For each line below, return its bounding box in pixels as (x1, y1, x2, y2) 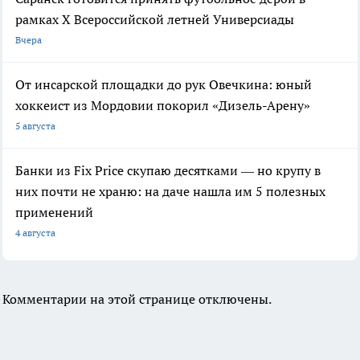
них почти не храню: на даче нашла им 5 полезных (15, 183, 325, 200)
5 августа (15, 120, 55, 133)
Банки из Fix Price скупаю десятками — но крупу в (15, 162, 321, 179)
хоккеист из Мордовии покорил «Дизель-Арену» (15, 97, 310, 114)
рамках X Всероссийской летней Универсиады (15, 11, 294, 28)
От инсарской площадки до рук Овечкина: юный (15, 76, 312, 93)
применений (15, 204, 93, 221)
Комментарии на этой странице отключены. (2, 291, 272, 308)
